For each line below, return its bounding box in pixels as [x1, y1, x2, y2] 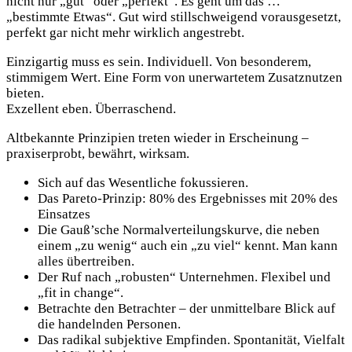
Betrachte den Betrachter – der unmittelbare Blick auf [38, 301, 335, 317]
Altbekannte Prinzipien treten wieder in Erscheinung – [6, 130, 309, 146]
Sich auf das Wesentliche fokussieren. [38, 175, 248, 191]
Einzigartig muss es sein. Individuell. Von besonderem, [6, 54, 311, 70]
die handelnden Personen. [38, 317, 181, 332]
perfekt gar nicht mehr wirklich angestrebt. [6, 25, 244, 41]
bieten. [6, 86, 44, 101]
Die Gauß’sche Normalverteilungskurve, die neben [38, 222, 320, 238]
